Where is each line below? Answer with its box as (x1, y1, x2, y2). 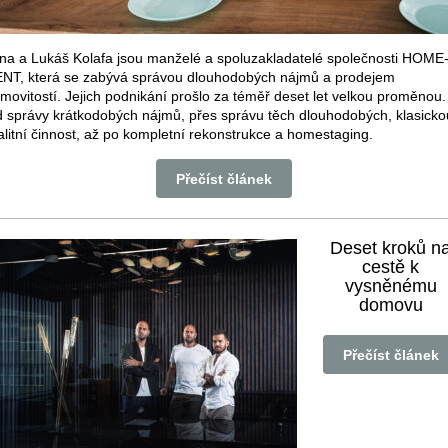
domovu (358, 295, 423, 315)
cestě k (362, 257, 419, 277)
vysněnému (344, 276, 437, 296)
